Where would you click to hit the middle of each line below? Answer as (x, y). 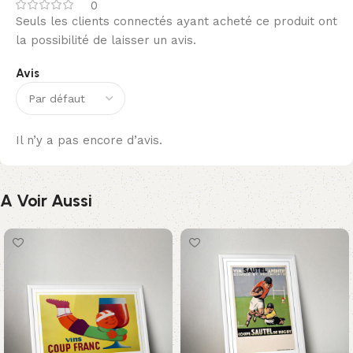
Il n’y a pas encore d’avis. (89, 141)
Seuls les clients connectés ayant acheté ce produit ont (176, 22)
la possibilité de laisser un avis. (106, 41)
